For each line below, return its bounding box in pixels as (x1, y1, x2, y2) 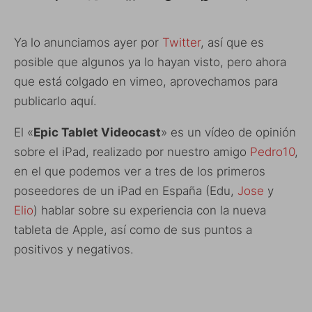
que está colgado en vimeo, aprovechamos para (14, 75, 278, 88)
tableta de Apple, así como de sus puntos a (14, 223, 252, 237)
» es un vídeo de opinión (161, 125, 296, 139)
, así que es (201, 36, 264, 49)
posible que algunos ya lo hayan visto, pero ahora (14, 55, 286, 69)
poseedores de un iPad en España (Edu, (14, 184, 237, 198)
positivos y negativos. (14, 242, 134, 256)
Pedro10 (250, 145, 295, 159)
